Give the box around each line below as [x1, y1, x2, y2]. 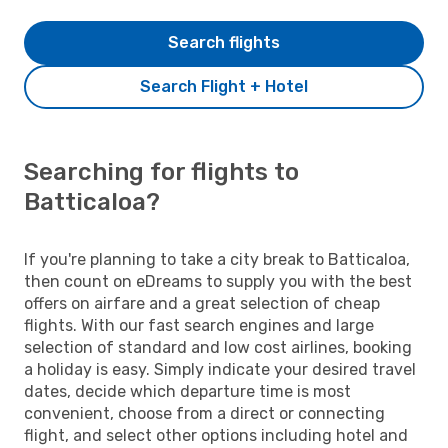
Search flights [168, 32, 280, 52]
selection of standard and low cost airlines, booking [24, 337, 412, 357]
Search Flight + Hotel [140, 76, 308, 96]
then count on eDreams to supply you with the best [24, 271, 412, 291]
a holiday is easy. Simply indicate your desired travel [24, 359, 416, 379]
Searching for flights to [24, 157, 299, 186]
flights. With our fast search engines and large [24, 315, 374, 335]
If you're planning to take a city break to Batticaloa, [24, 249, 410, 269]
